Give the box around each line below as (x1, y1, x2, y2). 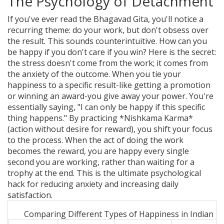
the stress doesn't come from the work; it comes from (7, 57, 208, 69)
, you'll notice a (148, 13, 203, 25)
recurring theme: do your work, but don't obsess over (7, 24, 208, 36)
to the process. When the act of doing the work (7, 134, 183, 146)
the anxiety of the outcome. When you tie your (7, 68, 181, 80)
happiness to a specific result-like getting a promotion (7, 79, 210, 91)
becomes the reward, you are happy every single (7, 145, 189, 157)
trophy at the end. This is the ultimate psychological (7, 167, 201, 179)
